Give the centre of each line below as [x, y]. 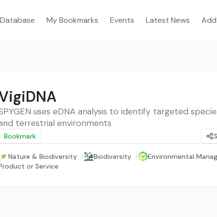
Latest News [168, 20]
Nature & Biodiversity [43, 156]
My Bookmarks [72, 20]
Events [122, 20]
